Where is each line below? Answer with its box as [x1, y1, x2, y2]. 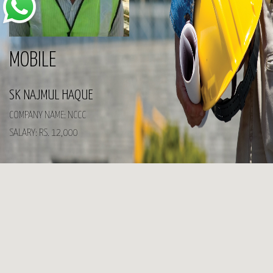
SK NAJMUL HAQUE [9, 88, 93, 102]
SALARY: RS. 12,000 [9, 127, 77, 138]
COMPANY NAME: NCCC [9, 110, 86, 121]
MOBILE [9, 50, 56, 71]
